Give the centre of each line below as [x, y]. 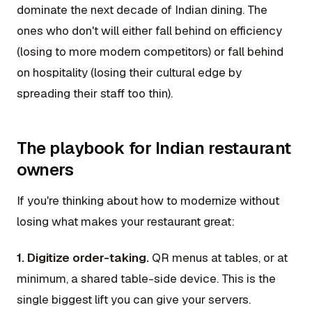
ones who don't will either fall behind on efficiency [149, 31]
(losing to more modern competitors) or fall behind [150, 52]
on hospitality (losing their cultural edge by [129, 73]
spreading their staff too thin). [95, 94]
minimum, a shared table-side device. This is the [146, 278]
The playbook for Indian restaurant [154, 148]
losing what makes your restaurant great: [126, 222]
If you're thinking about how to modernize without [148, 201]
